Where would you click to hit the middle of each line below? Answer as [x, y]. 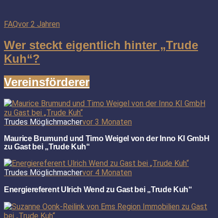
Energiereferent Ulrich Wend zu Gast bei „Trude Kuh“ [98, 189]
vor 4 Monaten [107, 172]
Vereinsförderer [47, 82]
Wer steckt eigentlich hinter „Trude [101, 45]
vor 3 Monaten [107, 122]
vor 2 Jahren [39, 24]
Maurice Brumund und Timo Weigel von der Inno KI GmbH [107, 138]
